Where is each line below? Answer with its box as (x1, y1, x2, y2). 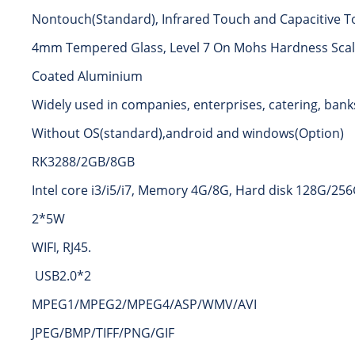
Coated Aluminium (32, 67, 143, 86)
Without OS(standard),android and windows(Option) (32, 124, 344, 143)
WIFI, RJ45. (32, 239, 91, 257)
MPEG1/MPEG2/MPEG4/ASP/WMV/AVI (32, 296, 257, 314)
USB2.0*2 (32, 267, 91, 285)
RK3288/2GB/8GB (32, 153, 135, 171)
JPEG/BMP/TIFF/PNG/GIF (32, 324, 174, 342)
